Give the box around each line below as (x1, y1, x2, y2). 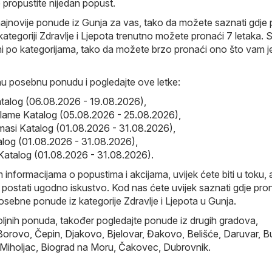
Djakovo (65, 228, 102, 240)
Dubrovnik (163, 241, 208, 254)
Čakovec (118, 241, 158, 254)
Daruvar (223, 228, 258, 240)
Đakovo (147, 228, 182, 240)
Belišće (187, 228, 219, 240)
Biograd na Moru (41, 241, 114, 254)
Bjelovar (107, 228, 142, 240)
